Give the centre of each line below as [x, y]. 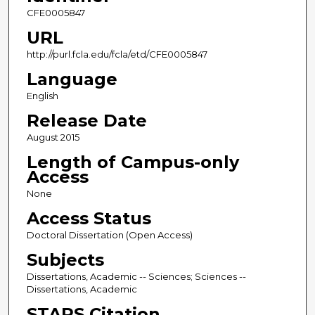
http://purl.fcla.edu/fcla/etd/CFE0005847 [117, 54]
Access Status [89, 218]
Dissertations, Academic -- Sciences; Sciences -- [136, 276]
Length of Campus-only [133, 162]
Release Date [86, 120]
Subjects [65, 259]
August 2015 [53, 137]
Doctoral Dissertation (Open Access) [109, 234]
